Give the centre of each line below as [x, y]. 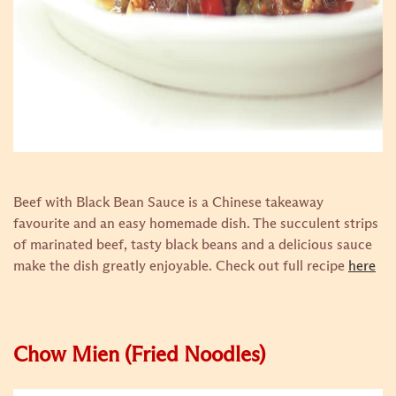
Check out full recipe [282, 266]
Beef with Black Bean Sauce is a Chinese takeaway [168, 202]
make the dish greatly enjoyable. [114, 266]
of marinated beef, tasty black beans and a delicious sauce [193, 245]
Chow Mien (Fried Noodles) [139, 355]
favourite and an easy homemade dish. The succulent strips [196, 224]
